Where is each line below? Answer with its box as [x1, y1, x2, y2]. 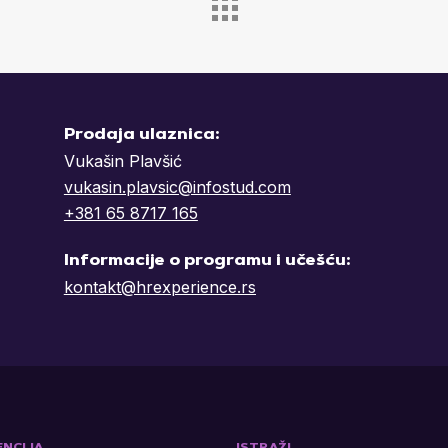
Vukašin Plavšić [63, 150, 182, 171]
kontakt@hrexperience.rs [63, 276, 256, 297]
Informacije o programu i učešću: [63, 252, 350, 269]
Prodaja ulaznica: [63, 126, 219, 143]
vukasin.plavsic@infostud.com [63, 176, 291, 197]
